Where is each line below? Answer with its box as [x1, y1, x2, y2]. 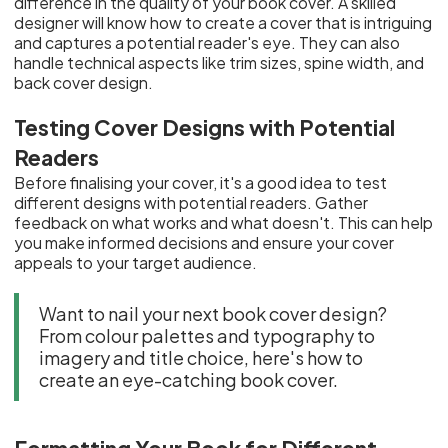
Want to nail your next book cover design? [39, 301, 388, 325]
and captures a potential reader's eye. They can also [14, 32, 401, 53]
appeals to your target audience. [14, 252, 258, 273]
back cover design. [14, 72, 154, 93]
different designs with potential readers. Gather [14, 192, 369, 213]
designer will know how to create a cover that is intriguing [14, 12, 433, 33]
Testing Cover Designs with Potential [14, 113, 396, 141]
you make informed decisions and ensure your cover [14, 232, 395, 253]
